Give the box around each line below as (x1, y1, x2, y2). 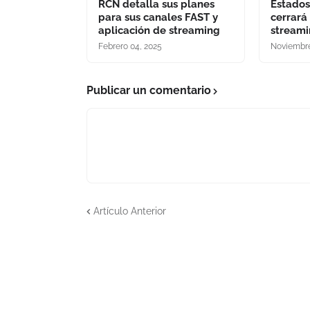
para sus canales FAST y (98, 11, 218, 24)
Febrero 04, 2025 (98, 42, 162, 51)
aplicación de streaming (98, 24, 220, 37)
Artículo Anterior (93, 205, 166, 217)
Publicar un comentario (86, 84, 211, 97)
